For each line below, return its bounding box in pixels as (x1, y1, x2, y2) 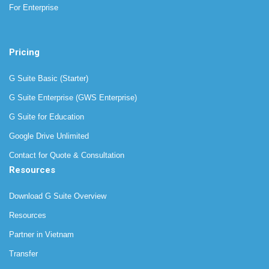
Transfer (9, 249, 38, 259)
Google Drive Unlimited (9, 131, 89, 141)
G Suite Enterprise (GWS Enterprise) (9, 93, 137, 103)
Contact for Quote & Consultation (9, 151, 124, 160)
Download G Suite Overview (9, 192, 106, 201)
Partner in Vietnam (9, 230, 74, 240)
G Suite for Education (9, 112, 84, 122)
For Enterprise (9, 3, 58, 13)
